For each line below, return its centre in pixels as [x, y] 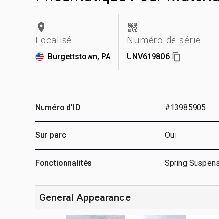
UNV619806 [148, 56]
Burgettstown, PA [79, 56]
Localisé [54, 40]
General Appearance [85, 197]
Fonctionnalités [64, 163]
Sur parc [51, 135]
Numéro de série [164, 40]
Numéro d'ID [58, 107]
